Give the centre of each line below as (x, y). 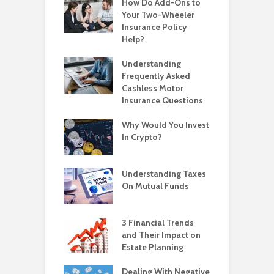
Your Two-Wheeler (158, 14)
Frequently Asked (156, 76)
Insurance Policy (154, 27)
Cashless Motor (153, 88)
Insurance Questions (162, 100)
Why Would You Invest (165, 124)
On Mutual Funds (155, 186)
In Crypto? (142, 137)
